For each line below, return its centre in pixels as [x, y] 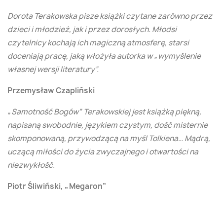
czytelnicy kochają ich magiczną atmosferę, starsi [98, 43]
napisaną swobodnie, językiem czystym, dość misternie [108, 125]
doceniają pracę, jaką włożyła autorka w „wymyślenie [104, 56]
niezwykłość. [31, 165]
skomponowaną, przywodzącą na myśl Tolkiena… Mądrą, [109, 138]
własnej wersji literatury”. [53, 69]
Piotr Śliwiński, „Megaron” [57, 186]
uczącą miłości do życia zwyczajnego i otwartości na [103, 152]
